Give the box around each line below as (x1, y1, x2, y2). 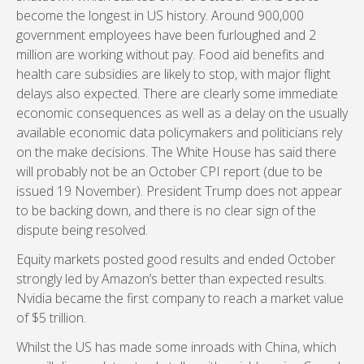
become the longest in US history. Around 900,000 (16, 6, 304, 24)
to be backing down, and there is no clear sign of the (16, 201, 316, 219)
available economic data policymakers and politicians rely (16, 123, 342, 141)
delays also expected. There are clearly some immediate (16, 84, 338, 102)
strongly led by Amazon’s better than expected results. (16, 270, 327, 288)
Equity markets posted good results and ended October (16, 250, 336, 268)
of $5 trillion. (16, 309, 86, 327)
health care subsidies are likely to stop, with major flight (16, 65, 331, 83)
